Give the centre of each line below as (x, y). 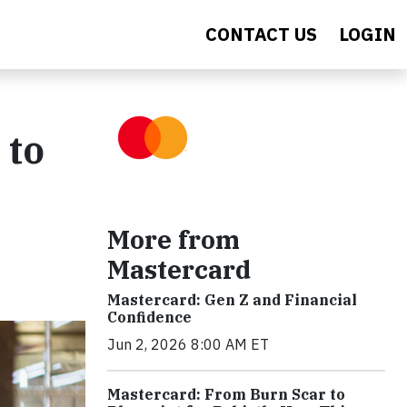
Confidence (149, 317)
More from (174, 239)
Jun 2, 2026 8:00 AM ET (188, 344)
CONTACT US (261, 34)
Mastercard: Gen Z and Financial (232, 300)
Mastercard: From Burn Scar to (226, 394)
